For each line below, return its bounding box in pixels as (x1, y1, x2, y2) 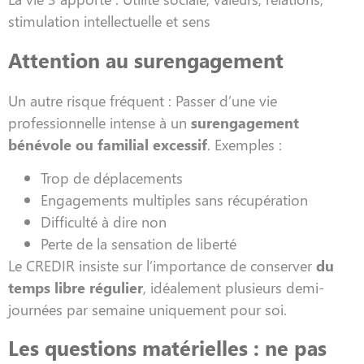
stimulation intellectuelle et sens (8, 11, 210, 32)
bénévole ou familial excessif (8, 133, 207, 154)
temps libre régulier (8, 277, 143, 297)
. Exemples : (207, 133, 282, 154)
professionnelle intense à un (8, 111, 191, 132)
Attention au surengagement (8, 45, 284, 74)
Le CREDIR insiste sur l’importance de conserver (8, 255, 316, 275)
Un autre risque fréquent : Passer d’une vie (8, 89, 277, 110)
